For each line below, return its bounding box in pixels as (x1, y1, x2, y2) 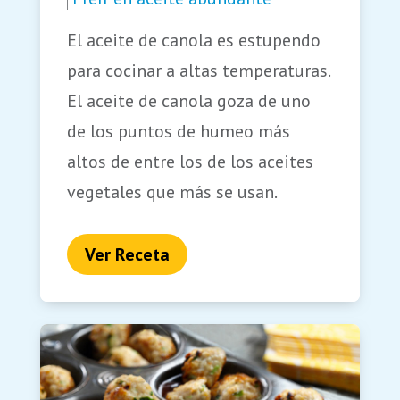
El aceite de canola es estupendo (66, 29, 321, 53)
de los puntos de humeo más (66, 120, 290, 144)
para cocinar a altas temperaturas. (66, 59, 329, 83)
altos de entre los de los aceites (66, 150, 313, 174)
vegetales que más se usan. (66, 180, 278, 204)
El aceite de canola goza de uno (66, 89, 311, 113)
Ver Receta (84, 243, 170, 267)
